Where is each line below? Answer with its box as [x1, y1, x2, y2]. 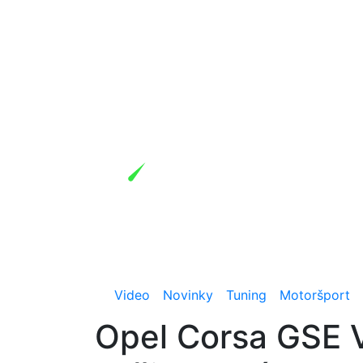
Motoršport [280, 287, 350, 303]
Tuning [226, 287, 267, 303]
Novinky [163, 287, 213, 303]
